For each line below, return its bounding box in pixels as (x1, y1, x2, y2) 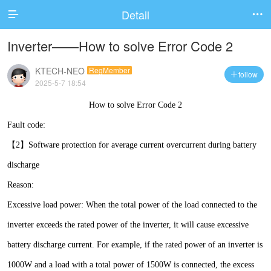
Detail (122, 7, 149, 22)
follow (238, 69, 258, 79)
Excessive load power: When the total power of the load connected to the (7, 200, 257, 209)
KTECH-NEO (35, 65, 85, 77)
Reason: (7, 180, 34, 189)
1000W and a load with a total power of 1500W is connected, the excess (7, 260, 254, 269)
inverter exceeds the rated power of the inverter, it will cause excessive (7, 220, 249, 229)
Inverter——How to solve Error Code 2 (7, 36, 233, 55)
